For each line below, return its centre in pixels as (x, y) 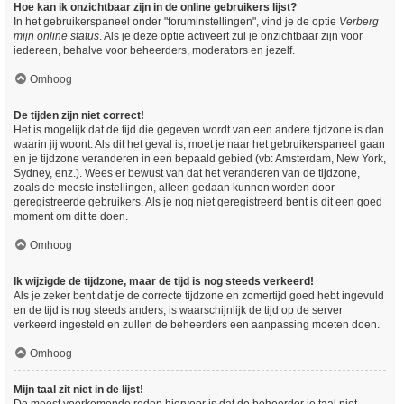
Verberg (359, 22)
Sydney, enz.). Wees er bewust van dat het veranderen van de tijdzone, (187, 173)
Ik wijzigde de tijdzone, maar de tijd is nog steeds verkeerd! (164, 281)
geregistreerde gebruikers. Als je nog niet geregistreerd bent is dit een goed (198, 202)
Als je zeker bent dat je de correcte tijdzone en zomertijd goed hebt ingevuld (199, 296)
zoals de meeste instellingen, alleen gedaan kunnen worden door (174, 188)
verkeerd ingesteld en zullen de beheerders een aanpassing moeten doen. (197, 325)
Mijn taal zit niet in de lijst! (78, 390)
